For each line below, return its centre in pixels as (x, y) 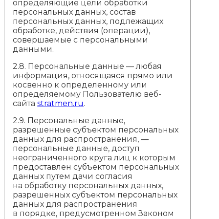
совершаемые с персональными (81, 40)
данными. (33, 49)
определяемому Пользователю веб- (87, 94)
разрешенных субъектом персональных (95, 195)
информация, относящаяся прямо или (93, 75)
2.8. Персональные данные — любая (88, 66)
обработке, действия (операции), (82, 30)
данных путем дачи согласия (73, 176)
